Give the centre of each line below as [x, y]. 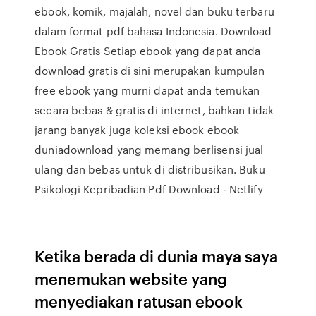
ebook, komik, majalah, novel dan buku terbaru [154, 11]
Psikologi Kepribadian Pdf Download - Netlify [149, 189]
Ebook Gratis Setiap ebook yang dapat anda [148, 51]
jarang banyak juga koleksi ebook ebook [137, 130]
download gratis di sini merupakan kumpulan [150, 71]
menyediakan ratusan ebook [139, 301]
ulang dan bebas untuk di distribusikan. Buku [150, 169]
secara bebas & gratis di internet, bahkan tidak [154, 110]
